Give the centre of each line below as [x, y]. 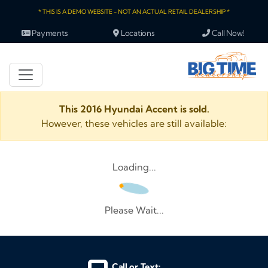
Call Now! [227, 33]
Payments [49, 33]
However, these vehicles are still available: [134, 123]
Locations [137, 33]
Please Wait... [134, 210]
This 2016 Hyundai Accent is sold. [134, 109]
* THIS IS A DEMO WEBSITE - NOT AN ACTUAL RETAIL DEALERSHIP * [134, 12]
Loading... [134, 167]
